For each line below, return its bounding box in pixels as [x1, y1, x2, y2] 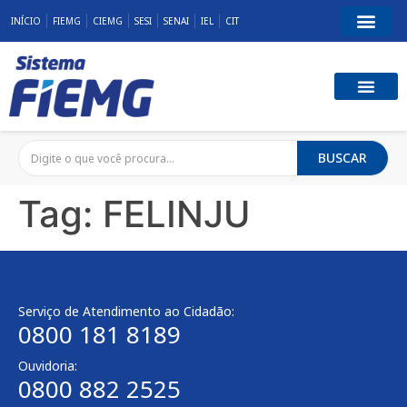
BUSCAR [318, 149, 367, 167]
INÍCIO [10, 15, 41, 27]
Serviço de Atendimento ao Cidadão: [18, 303, 234, 321]
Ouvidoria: [18, 357, 77, 375]
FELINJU [103, 192, 251, 237]
